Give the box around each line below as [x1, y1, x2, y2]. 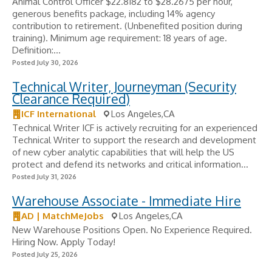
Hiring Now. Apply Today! [12, 236, 115, 248]
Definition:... [12, 44, 61, 56]
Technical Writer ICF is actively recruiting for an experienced [12, 122, 257, 134]
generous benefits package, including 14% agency [12, 8, 215, 19]
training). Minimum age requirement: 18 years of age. [12, 32, 227, 44]
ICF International [21, 108, 96, 120]
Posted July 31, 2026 [12, 172, 76, 181]
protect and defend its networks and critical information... [12, 158, 248, 170]
